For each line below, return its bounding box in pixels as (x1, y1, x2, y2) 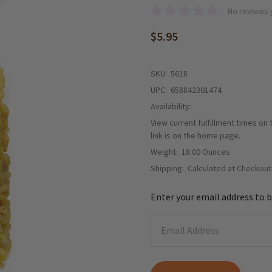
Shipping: (151, 162, 184, 174)
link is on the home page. (151, 129, 240, 141)
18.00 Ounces (182, 146, 230, 157)
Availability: (151, 100, 191, 112)
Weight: (151, 146, 178, 157)
